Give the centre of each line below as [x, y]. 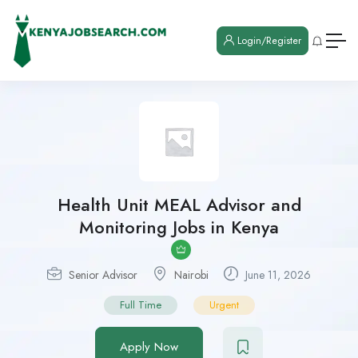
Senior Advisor [103, 275]
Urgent [224, 305]
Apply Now [149, 347]
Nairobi [191, 275]
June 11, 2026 [276, 275]
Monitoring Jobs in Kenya [179, 227]
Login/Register [268, 40]
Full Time [140, 305]
